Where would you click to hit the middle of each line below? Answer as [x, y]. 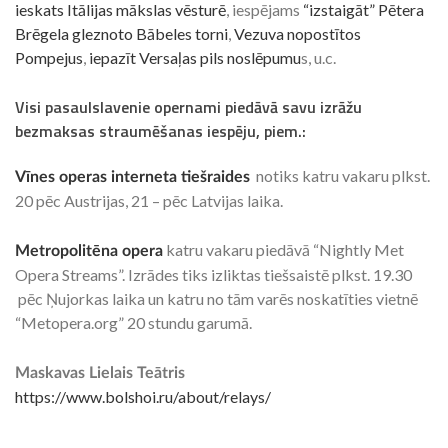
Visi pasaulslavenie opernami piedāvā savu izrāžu [188, 107]
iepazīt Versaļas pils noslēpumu [195, 57]
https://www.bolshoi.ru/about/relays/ [143, 397]
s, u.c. [318, 57]
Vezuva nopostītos [297, 33]
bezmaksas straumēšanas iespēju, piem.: [160, 131]
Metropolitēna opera [89, 251]
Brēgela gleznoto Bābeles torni [121, 33]
